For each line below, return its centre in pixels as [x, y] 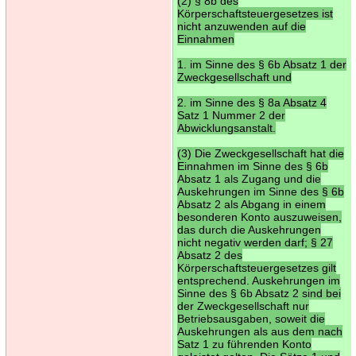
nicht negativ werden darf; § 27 [255, 242]
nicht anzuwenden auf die [241, 26]
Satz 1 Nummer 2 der [231, 115]
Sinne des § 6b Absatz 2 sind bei [259, 293]
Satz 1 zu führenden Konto [244, 344]
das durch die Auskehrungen [249, 229]
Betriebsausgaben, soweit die [251, 318]
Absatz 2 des [209, 255]
